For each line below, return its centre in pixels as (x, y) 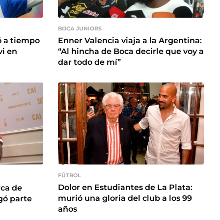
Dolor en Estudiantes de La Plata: (125, 188)
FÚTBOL (69, 175)
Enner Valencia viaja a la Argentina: (130, 40)
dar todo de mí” (89, 62)
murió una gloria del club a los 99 (125, 198)
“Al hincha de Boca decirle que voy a (131, 51)
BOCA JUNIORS (80, 28)
